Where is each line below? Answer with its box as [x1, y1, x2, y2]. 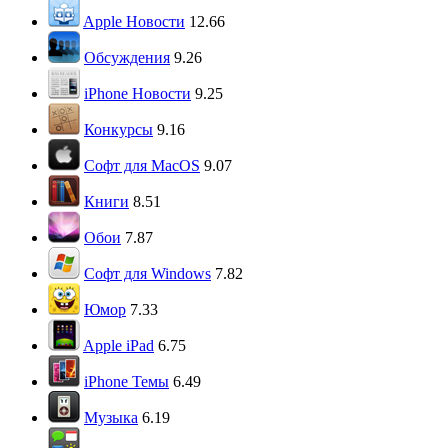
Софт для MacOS [84, 157, 200, 174]
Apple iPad [83, 337, 154, 354]
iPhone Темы [84, 373, 169, 390]
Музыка [84, 409, 138, 426]
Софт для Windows [84, 265, 211, 282]
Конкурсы [84, 121, 153, 138]
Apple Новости [83, 13, 185, 30]
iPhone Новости [84, 85, 191, 102]
